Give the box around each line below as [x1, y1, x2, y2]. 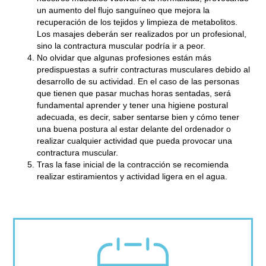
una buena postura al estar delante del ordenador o [37, 124, 232, 134]
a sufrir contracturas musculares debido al [90, 65, 251, 75]
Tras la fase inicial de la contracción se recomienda [37, 160, 229, 170]
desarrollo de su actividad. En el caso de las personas [37, 77, 240, 87]
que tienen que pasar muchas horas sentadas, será [37, 88, 232, 99]
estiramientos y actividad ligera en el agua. [67, 172, 228, 182]
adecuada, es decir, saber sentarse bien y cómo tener [37, 112, 240, 122]
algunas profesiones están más [94, 53, 212, 63]
